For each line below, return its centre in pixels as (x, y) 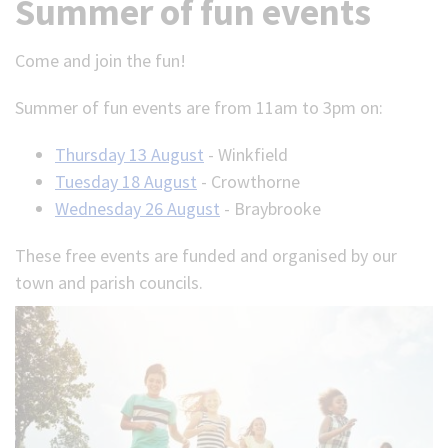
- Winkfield (246, 154)
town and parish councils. (109, 282)
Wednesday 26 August (137, 208)
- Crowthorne (248, 181)
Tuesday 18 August (126, 181)
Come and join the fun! (100, 60)
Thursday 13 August (129, 154)
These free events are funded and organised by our (206, 255)
